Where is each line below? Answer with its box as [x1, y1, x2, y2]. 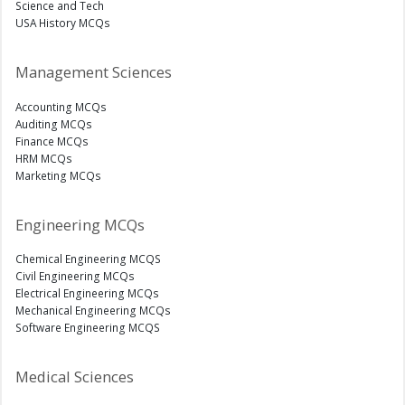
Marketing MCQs [15, 167, 101, 183]
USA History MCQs [15, 14, 110, 30]
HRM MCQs [15, 150, 72, 165]
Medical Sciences [15, 366, 134, 388]
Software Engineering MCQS [15, 320, 160, 335]
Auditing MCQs [15, 116, 92, 131]
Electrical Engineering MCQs [15, 286, 159, 301]
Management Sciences [15, 61, 172, 83]
